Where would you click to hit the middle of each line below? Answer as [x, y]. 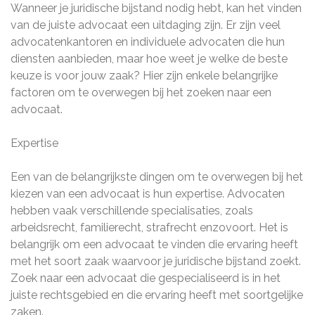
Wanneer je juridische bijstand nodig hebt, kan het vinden [156, 8]
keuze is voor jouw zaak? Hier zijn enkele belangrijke [144, 76]
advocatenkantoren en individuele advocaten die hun [148, 42]
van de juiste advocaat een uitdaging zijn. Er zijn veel [146, 25]
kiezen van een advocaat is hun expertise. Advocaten [148, 194]
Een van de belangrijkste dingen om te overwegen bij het [157, 177]
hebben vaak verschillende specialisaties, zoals [132, 211]
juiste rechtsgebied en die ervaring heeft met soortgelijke [157, 295]
